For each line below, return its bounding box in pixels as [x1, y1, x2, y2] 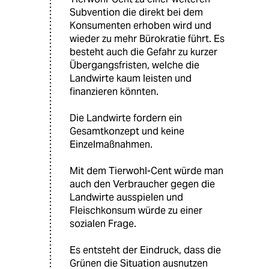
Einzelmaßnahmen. [70, 138, 153, 151]
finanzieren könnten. [70, 85, 159, 98]
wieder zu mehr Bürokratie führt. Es [70, 32, 225, 45]
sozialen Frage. [70, 217, 136, 230]
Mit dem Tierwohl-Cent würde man [70, 164, 223, 177]
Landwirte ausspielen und [70, 190, 183, 204]
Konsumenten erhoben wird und [70, 19, 211, 32]
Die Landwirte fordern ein [70, 111, 182, 124]
